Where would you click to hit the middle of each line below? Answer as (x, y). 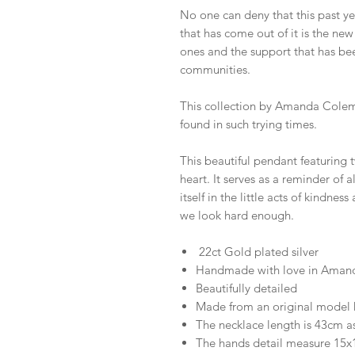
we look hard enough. (237, 216)
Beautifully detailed (246, 288)
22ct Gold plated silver (257, 252)
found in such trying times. (252, 124)
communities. (215, 70)
